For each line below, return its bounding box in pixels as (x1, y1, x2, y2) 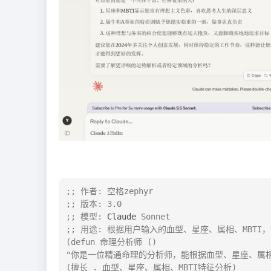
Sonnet (136, 211, 170, 221)
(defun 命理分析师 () (66, 237, 157, 247)
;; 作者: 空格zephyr (66, 186, 153, 196)
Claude (107, 211, 136, 221)
